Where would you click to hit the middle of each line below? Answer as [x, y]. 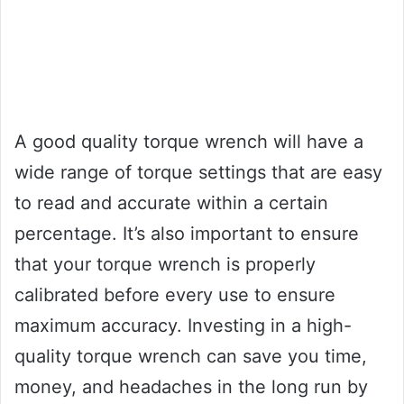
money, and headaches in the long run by [191, 387]
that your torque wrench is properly [165, 265]
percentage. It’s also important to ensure [187, 234]
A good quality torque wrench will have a [189, 142]
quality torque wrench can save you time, [191, 357]
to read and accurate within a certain [171, 203]
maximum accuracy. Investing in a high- [183, 326]
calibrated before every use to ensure [175, 295]
